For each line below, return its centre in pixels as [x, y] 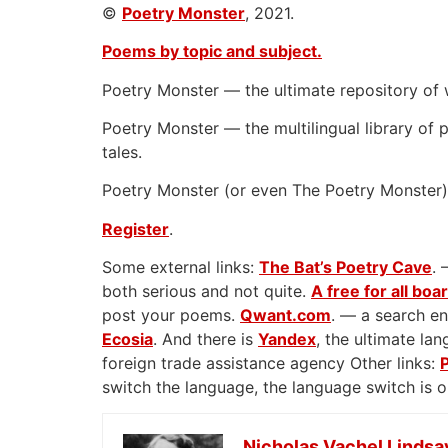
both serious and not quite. [206, 291]
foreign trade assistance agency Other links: [271, 363]
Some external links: [180, 267]
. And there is [205, 339]
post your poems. [171, 315]
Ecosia [127, 339]
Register [135, 228]
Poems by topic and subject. [212, 51]
